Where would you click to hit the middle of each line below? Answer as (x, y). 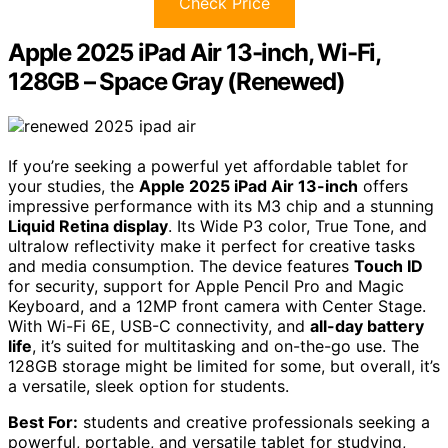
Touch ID (388, 266)
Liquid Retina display (88, 226)
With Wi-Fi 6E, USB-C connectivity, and (159, 326)
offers (383, 186)
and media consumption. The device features (181, 266)
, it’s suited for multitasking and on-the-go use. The (225, 346)
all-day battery (367, 326)
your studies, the (73, 186)
